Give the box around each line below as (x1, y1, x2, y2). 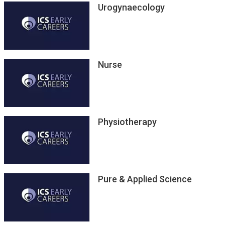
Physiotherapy (97, 116, 157, 127)
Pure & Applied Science (97, 173, 192, 184)
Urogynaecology (97, 2, 165, 13)
